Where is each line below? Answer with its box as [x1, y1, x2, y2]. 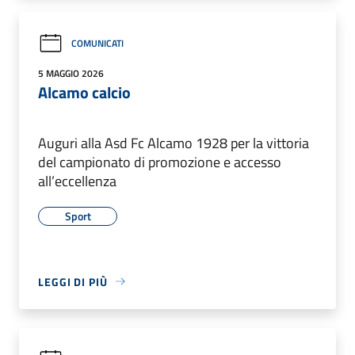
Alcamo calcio [38, 79, 131, 105]
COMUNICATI [71, 36, 124, 52]
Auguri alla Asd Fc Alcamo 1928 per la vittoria [38, 132, 309, 154]
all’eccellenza [38, 170, 116, 192]
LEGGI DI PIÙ [38, 273, 108, 290]
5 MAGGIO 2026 [38, 65, 104, 81]
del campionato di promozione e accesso [38, 151, 281, 173]
